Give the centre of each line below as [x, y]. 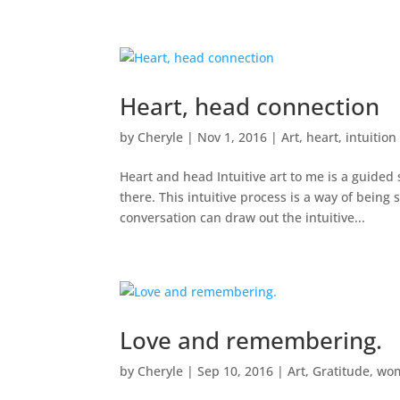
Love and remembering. [251, 340]
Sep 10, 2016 [236, 371]
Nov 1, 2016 [233, 137]
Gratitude [342, 371]
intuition [371, 137]
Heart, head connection [250, 106]
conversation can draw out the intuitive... [243, 217]
